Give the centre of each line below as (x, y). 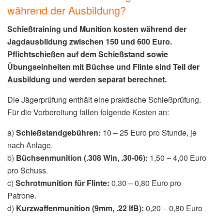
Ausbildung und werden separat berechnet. (87, 79)
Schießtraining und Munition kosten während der (97, 29)
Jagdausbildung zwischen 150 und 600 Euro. (90, 42)
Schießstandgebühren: (58, 133)
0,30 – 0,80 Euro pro (145, 183)
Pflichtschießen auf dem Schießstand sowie (88, 54)
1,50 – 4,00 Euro (177, 158)
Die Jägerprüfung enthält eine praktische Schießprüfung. (104, 100)
